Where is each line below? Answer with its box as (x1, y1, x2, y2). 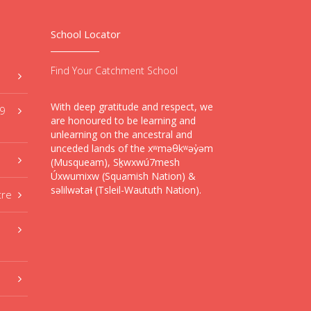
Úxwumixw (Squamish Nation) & (50, 169, 196, 183)
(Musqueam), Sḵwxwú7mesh (50, 155, 180, 169)
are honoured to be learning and (50, 114, 196, 127)
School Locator (50, 27, 121, 41)
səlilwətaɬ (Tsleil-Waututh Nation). (50, 183, 201, 196)
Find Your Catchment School (50, 64, 178, 77)
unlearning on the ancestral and (50, 128, 192, 141)
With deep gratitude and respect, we (50, 100, 213, 113)
